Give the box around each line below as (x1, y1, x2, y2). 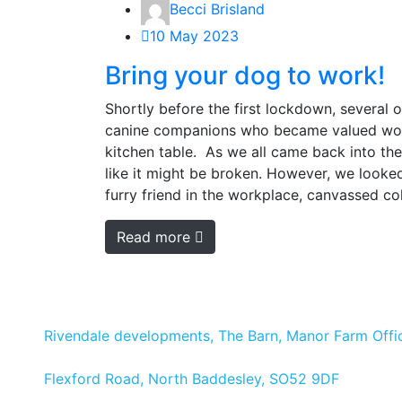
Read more (117, 227, 195, 246)
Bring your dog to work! (105, 59, 385, 91)
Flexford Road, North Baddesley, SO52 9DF (43, 369, 339, 388)
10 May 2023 (150, 26, 239, 45)
